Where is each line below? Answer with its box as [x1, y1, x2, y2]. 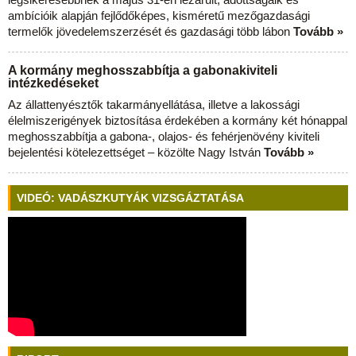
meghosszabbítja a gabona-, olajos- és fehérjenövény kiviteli [8, 130, 319, 143]
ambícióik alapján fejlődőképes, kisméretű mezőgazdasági [8, 9, 310, 22]
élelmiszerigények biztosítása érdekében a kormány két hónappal [8, 114, 347, 127]
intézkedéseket [8, 76, 99, 90]
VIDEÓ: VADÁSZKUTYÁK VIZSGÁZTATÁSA [17, 192, 244, 204]
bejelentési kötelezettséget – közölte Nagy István [8, 145, 264, 159]
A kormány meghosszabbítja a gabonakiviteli [8, 64, 277, 77]
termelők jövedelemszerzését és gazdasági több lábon [8, 25, 293, 38]
